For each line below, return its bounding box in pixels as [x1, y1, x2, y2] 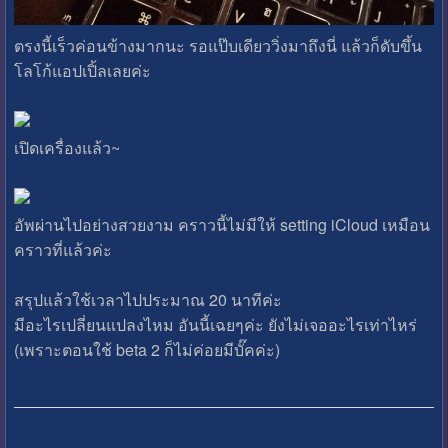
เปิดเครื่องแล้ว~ [13, 135, 120, 159]
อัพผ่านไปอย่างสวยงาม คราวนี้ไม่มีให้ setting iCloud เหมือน [13, 212, 430, 236]
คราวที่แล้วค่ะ [13, 237, 112, 261]
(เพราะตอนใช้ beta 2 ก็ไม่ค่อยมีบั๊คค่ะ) [13, 337, 280, 361]
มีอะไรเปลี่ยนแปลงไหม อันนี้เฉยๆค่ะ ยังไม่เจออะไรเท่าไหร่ [13, 312, 417, 336]
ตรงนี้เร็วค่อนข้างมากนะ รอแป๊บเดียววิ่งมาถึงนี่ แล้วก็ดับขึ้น [13, 34, 422, 58]
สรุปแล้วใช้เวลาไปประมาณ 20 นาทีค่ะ [13, 287, 282, 311]
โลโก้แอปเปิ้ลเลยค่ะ [13, 59, 151, 83]
